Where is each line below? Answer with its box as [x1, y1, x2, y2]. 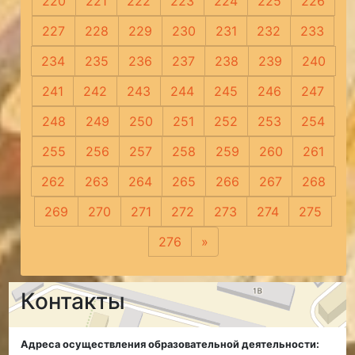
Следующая [208, 234, 283, 250]
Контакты [21, 288, 126, 315]
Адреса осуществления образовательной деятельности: [21, 338, 320, 351]
